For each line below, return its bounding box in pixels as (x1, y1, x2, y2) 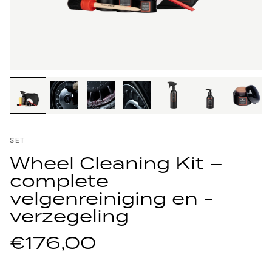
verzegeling (10, 204, 129, 227)
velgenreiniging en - (10, 186, 214, 209)
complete (10, 169, 109, 192)
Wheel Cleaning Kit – (10, 151, 223, 174)
